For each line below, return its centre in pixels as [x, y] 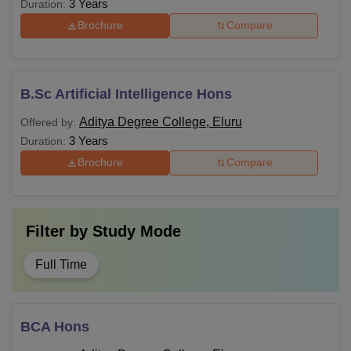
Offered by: [48, 122]
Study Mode [137, 231]
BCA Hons [55, 326]
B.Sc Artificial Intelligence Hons [126, 94]
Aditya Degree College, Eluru [161, 121]
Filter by [59, 231]
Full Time [61, 264]
